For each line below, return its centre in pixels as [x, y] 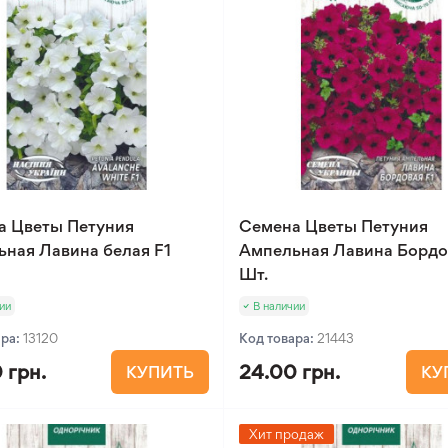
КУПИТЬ [160, 372]
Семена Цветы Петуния [334, 226]
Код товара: [278, 338]
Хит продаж [287, 434]
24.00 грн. [290, 372]
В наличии [279, 306]
